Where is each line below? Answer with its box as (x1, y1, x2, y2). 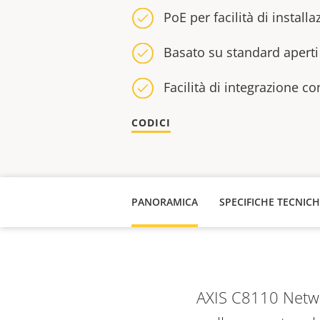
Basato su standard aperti (164, 44, 319, 61)
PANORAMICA (131, 195, 198, 209)
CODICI (131, 116, 171, 129)
